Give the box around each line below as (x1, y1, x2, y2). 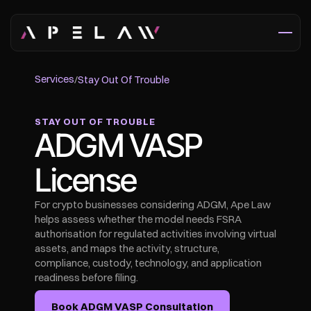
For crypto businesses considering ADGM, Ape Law (35, 198, 271, 211)
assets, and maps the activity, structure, (35, 242, 219, 255)
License (35, 160, 137, 199)
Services (35, 72, 74, 85)
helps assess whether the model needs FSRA (35, 212, 242, 226)
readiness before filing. (35, 271, 138, 284)
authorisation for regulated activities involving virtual (35, 227, 276, 240)
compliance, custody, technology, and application (35, 256, 262, 269)
